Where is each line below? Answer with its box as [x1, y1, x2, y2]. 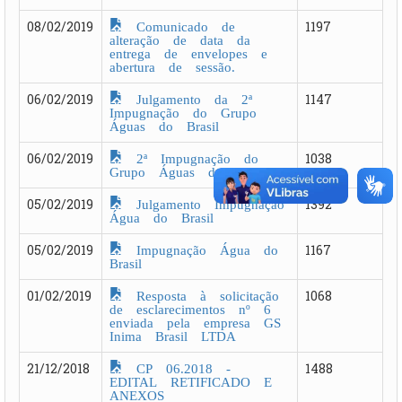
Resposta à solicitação [123, 285, 279, 302]
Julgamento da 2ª [123, 89, 252, 106]
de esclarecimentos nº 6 [109, 299, 271, 316]
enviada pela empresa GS [109, 312, 281, 329]
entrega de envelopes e [109, 43, 267, 60]
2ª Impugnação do [123, 148, 258, 165]
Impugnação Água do [123, 240, 278, 257]
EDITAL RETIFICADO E [109, 371, 272, 389]
